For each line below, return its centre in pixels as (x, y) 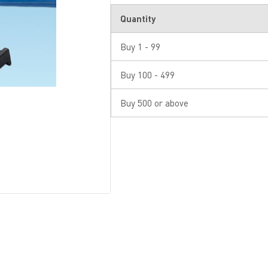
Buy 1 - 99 (141, 46)
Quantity (138, 18)
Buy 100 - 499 (148, 74)
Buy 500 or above (155, 103)
